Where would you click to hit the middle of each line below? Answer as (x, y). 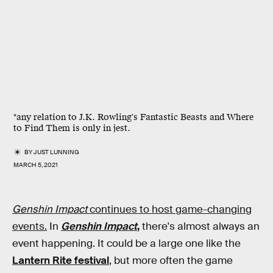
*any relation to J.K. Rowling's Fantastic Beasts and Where (133, 117)
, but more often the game (171, 261)
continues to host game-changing (171, 209)
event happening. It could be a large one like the (126, 243)
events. (30, 226)
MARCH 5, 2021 (36, 165)
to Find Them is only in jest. (72, 128)
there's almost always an (200, 226)
